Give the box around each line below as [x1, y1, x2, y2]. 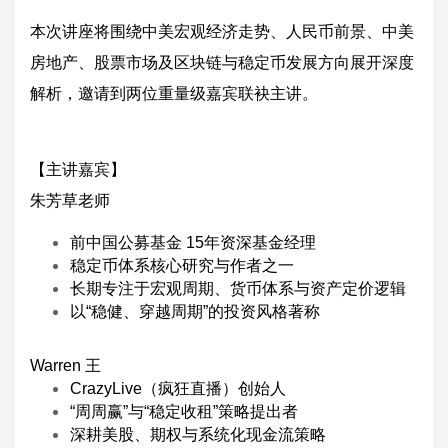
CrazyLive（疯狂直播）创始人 [70, 379, 286, 397]
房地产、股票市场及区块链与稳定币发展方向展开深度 [30, 54, 414, 71]
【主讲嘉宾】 [30, 161, 126, 178]
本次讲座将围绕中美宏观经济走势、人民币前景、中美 [30, 23, 414, 40]
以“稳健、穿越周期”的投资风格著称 [70, 303, 320, 320]
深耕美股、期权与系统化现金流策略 [70, 425, 326, 443]
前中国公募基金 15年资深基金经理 [70, 234, 316, 251]
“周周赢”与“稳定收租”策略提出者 [70, 402, 298, 420]
